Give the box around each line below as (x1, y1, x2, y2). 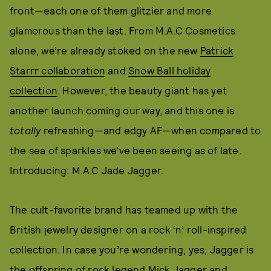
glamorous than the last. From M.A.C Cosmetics (10, 24, 236, 36)
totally (10, 124, 41, 136)
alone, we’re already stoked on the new (10, 44, 200, 56)
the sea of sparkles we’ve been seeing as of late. (10, 144, 241, 156)
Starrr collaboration (10, 64, 105, 76)
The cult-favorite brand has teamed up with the (10, 203, 238, 215)
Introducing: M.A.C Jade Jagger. (10, 164, 164, 176)
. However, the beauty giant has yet (57, 84, 227, 96)
